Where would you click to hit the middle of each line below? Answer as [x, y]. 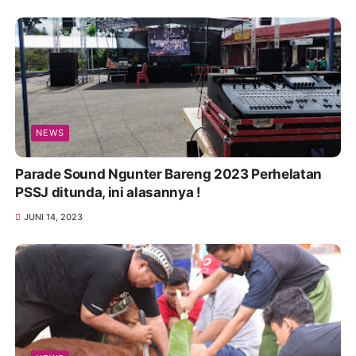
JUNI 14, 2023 [53, 217]
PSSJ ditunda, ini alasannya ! [108, 192]
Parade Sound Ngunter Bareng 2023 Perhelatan [168, 174]
